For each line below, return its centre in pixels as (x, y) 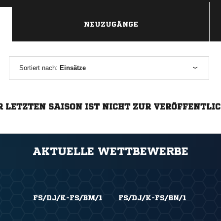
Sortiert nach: (39, 68)
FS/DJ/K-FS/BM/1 (68, 198)
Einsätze (73, 68)
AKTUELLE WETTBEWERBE (110, 151)
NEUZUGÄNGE (111, 24)
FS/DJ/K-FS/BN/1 (152, 198)
